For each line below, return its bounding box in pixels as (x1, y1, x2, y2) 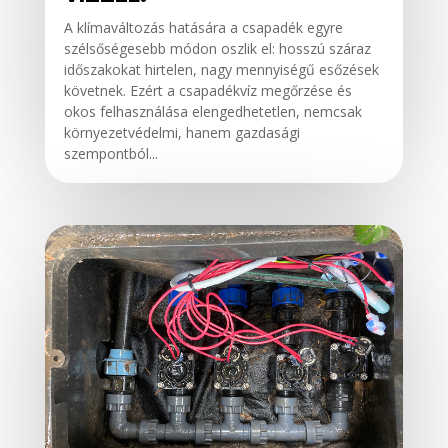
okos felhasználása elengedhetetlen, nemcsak (63, 102, 362, 122)
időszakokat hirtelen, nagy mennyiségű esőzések (63, 60, 379, 80)
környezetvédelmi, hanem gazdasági (63, 123, 300, 143)
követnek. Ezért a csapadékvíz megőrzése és (63, 81, 352, 101)
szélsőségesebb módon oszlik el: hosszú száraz (63, 39, 371, 59)
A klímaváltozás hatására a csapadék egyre (63, 18, 343, 38)
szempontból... (63, 144, 158, 164)
